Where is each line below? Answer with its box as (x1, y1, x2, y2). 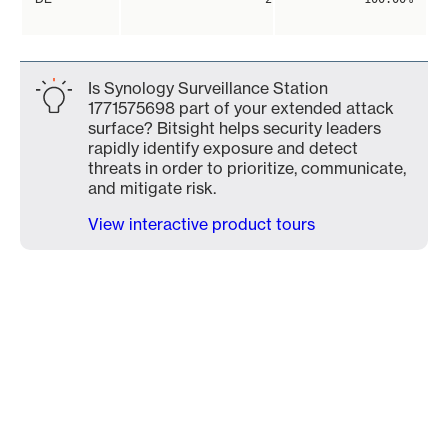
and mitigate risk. (88, 178, 216, 198)
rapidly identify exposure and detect (88, 138, 358, 158)
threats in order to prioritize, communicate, (88, 158, 406, 178)
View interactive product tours (88, 214, 315, 234)
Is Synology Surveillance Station (88, 78, 328, 98)
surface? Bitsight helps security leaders (88, 118, 381, 138)
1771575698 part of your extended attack (88, 98, 394, 118)
